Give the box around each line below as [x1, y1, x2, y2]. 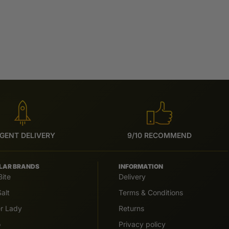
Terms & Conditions [119, 188, 184, 197]
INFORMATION [119, 162, 164, 170]
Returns [119, 203, 145, 213]
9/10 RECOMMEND [127, 130, 192, 140]
